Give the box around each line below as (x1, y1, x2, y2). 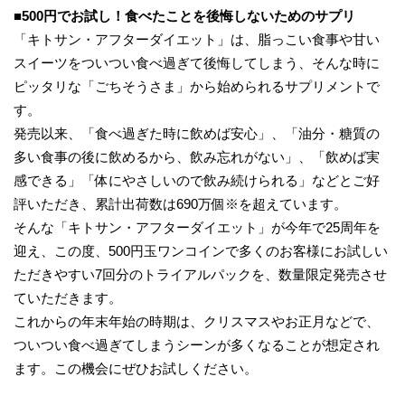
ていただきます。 (14, 289, 122, 306)
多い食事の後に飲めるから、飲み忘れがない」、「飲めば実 (14, 148, 380, 165)
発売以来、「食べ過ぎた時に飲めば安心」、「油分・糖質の (14, 125, 380, 141)
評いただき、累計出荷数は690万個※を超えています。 (14, 195, 347, 212)
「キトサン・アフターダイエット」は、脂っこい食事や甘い (14, 31, 380, 47)
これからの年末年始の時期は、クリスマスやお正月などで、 (14, 313, 380, 329)
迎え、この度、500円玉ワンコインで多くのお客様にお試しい (14, 242, 388, 259)
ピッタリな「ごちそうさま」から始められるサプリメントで (14, 78, 380, 94)
